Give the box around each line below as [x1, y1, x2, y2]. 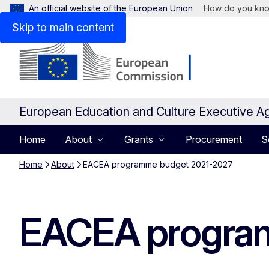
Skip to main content [12, 21, 114, 34]
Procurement [186, 133, 242, 145]
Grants [124, 133, 153, 145]
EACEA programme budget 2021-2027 [83, 159, 233, 169]
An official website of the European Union [29, 3, 193, 13]
